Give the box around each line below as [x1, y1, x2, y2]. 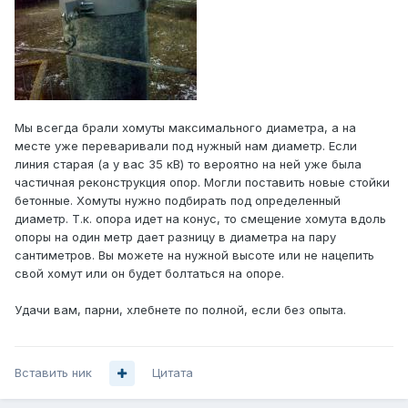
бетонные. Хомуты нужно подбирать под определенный [15, 193, 341, 209]
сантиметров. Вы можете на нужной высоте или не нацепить [15, 248, 374, 263]
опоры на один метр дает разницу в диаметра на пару [15, 229, 336, 245]
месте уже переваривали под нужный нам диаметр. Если [15, 138, 357, 154]
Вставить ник [15, 365, 92, 381]
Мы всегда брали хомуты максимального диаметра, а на [15, 120, 356, 136]
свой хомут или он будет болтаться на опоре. [15, 266, 284, 281]
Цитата [152, 365, 193, 381]
